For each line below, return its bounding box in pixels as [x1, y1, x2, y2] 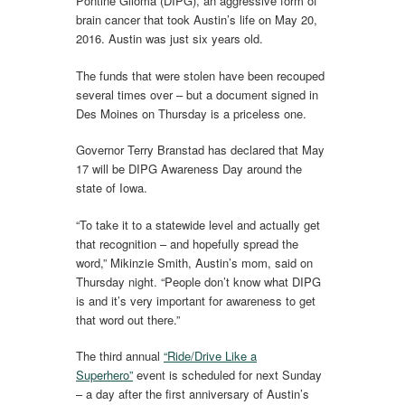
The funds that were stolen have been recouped [76, 66, 325, 84]
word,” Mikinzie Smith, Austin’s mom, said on [76, 253, 313, 271]
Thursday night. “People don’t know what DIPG [76, 272, 321, 290]
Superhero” [76, 366, 133, 384]
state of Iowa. [76, 179, 147, 197]
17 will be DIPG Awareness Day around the [76, 160, 302, 178]
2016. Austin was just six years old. [76, 30, 263, 48]
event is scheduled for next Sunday [133, 366, 322, 384]
